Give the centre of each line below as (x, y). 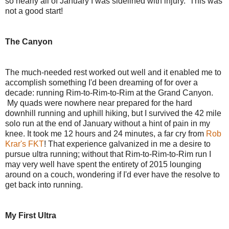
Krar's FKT (25, 144)
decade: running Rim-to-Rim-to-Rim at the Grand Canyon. (109, 93)
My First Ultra (31, 215)
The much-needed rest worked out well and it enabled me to (113, 72)
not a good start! (34, 11)
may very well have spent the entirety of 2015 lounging (103, 164)
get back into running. (44, 185)
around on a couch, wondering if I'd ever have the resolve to (112, 174)
